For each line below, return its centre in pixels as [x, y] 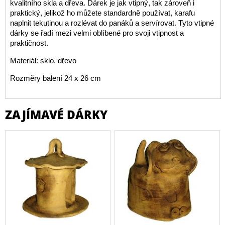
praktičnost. [29, 43]
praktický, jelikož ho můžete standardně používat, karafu [102, 13]
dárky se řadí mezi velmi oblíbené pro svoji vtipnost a [97, 33]
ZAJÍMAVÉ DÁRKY [56, 114]
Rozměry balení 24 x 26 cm [55, 78]
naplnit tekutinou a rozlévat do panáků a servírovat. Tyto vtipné [112, 23]
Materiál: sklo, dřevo [43, 60]
